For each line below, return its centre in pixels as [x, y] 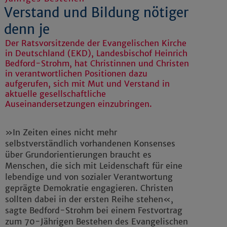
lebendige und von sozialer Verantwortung [89, 177]
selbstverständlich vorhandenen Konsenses [90, 144]
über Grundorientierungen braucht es [78, 155]
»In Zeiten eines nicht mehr [61, 133]
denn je [27, 30]
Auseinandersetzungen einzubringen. [79, 104]
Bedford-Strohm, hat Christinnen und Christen [97, 64]
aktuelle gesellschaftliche [55, 94]
